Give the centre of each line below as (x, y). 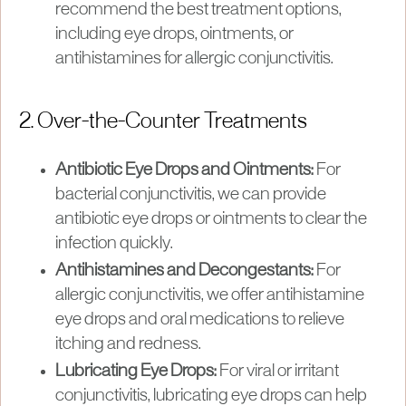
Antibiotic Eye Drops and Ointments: (184, 170)
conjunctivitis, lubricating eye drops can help (211, 396)
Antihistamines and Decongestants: (184, 271)
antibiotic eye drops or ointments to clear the (211, 219)
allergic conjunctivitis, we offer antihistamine (210, 295)
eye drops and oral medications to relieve (200, 319)
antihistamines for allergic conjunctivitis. (194, 58)
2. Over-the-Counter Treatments (163, 122)
